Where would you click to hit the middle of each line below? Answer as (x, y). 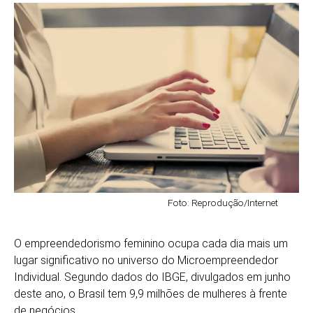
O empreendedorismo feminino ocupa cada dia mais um (151, 243)
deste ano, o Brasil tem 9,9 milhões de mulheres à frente (151, 293)
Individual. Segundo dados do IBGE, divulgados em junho (152, 277)
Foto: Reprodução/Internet (223, 202)
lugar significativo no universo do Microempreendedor (146, 260)
